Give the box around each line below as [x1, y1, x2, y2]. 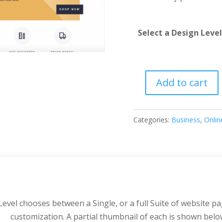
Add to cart [156, 76, 208, 90]
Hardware [132, 81, 169, 92]
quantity [132, 108, 164, 119]
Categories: [133, 114, 171, 124]
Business [171, 114, 200, 124]
